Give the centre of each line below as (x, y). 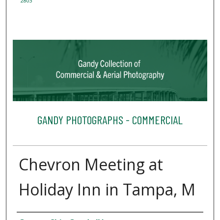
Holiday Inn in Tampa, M (107, 190)
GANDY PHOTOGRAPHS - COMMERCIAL (110, 119)
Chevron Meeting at (91, 165)
